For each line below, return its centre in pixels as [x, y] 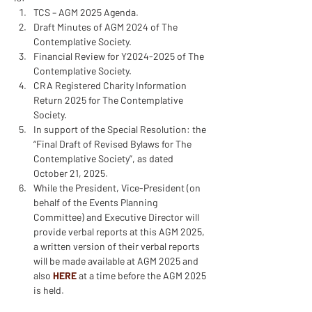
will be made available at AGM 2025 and [117, 261]
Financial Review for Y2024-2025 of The [120, 56]
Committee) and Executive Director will [117, 217]
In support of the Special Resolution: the [121, 129]
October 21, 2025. [71, 173]
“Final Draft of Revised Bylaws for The [114, 144]
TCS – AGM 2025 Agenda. [86, 12]
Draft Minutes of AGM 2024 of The [107, 27]
